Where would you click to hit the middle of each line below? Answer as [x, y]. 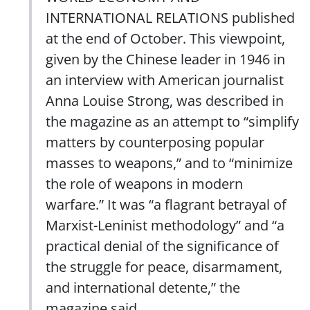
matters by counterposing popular [155, 142]
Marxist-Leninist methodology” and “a [165, 225]
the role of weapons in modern [144, 183]
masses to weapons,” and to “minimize [169, 162]
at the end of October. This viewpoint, [165, 38]
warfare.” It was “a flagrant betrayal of [166, 204]
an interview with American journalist [165, 79]
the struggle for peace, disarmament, [164, 266]
